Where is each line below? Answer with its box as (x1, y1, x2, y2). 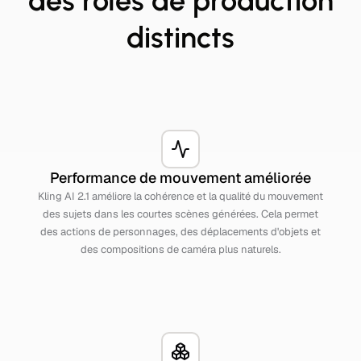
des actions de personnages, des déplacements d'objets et (40, 225, 321, 239)
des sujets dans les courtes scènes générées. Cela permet (43, 207, 318, 221)
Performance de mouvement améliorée (50, 168, 311, 187)
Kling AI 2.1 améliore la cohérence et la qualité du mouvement (38, 189, 323, 203)
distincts (127, 20, 234, 55)
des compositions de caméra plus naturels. (80, 243, 281, 256)
